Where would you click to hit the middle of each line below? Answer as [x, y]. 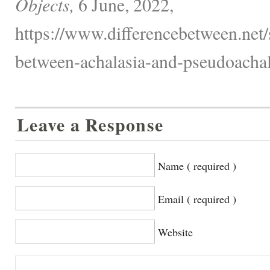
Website [175, 232]
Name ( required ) [197, 165]
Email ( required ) [197, 199]
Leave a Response [90, 124]
